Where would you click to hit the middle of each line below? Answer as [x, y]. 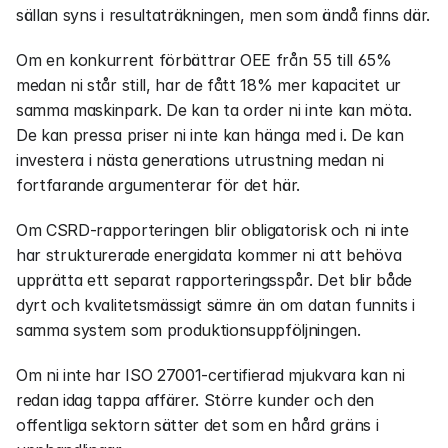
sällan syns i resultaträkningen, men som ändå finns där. [223, 15]
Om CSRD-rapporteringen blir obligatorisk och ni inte [212, 230]
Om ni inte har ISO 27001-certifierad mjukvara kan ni [210, 375]
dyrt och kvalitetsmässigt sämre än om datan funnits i [216, 305]
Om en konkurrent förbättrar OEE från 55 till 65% [204, 60]
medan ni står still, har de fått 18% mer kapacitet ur [209, 85]
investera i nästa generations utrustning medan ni [200, 160]
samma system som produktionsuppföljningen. [188, 330]
